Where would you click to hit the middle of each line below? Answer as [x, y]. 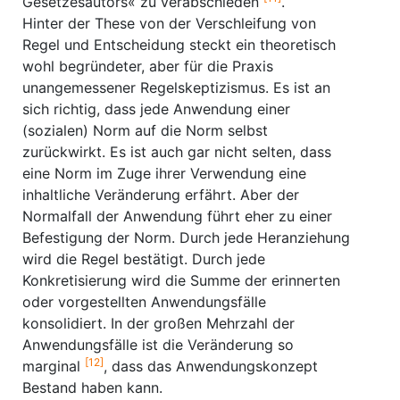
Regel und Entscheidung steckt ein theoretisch [179, 45]
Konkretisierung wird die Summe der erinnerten [181, 280]
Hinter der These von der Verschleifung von [169, 23]
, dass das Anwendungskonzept [211, 366]
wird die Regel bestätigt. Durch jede [144, 259]
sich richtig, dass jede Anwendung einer [156, 109]
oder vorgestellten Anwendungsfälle [144, 302]
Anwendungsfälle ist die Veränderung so [158, 345]
